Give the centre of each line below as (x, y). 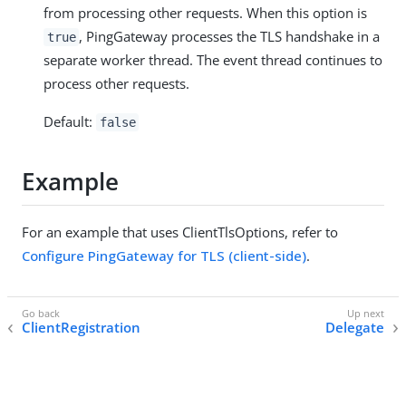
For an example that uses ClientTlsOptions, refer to (180, 232)
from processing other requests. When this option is (205, 12)
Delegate (355, 327)
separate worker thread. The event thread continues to (213, 59)
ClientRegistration (81, 327)
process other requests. (116, 83)
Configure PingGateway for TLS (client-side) (164, 255)
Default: (70, 121)
